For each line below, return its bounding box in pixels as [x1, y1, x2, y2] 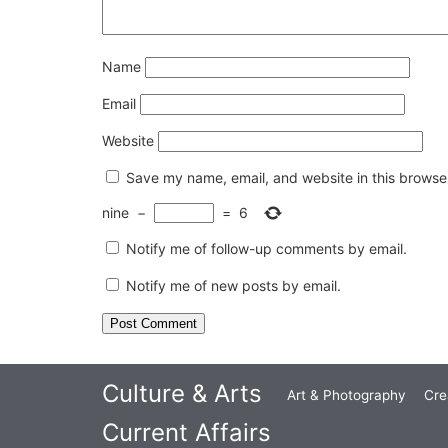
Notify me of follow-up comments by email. [126, 239, 407, 257]
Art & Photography [287, 386, 406, 403]
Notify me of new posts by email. [126, 276, 341, 294]
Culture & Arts [102, 378, 262, 408]
